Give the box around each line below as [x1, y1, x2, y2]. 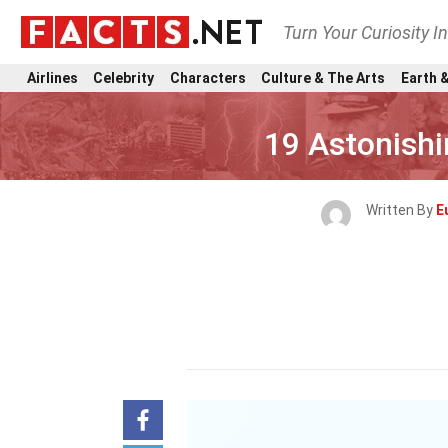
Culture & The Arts [261, 69, 386, 86]
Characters [169, 69, 246, 86]
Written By [365, 202, 436, 218]
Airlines [27, 69, 78, 86]
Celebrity [93, 69, 155, 86]
